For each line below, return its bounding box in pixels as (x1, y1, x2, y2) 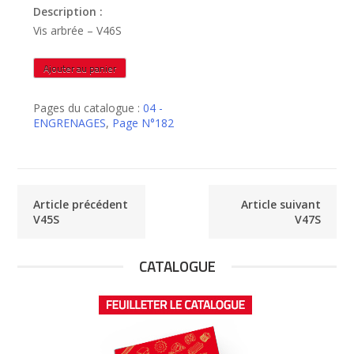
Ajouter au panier (43, 60, 117, 76)
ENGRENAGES (33, 115, 107, 130)
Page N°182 (112, 115, 175, 130)
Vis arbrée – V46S (33, 22, 122, 38)
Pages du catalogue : (33, 100, 144, 115)
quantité (32, 56, 75, 72)
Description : (33, 4, 104, 20)
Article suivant (240, 196, 321, 212)
